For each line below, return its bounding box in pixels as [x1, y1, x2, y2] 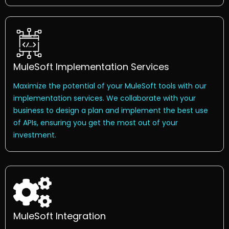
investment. [13, 130, 56, 141]
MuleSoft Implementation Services [13, 60, 169, 74]
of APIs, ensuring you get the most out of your [13, 118, 178, 128]
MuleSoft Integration [13, 210, 106, 223]
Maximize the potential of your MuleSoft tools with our [13, 81, 207, 91]
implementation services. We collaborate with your [13, 93, 196, 104]
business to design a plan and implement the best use [13, 105, 208, 116]
